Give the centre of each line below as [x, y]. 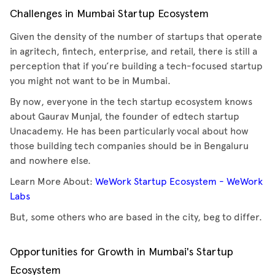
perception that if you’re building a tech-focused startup [136, 66]
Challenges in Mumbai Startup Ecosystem [109, 14]
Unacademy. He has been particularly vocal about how [129, 131]
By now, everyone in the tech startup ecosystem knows [131, 102]
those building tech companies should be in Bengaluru [129, 146]
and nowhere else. [50, 161]
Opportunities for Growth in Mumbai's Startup [122, 252]
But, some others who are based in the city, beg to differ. [136, 217]
